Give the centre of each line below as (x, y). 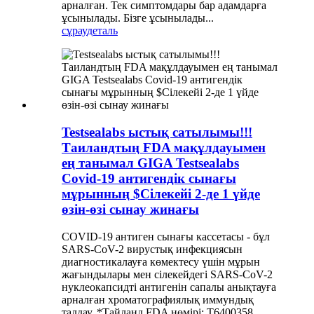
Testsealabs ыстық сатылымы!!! (157, 132)
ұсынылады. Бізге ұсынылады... (138, 18)
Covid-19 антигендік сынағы (149, 179)
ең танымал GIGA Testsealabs (150, 163)
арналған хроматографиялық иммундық (158, 299)
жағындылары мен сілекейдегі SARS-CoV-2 (167, 274)
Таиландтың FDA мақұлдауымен (164, 148)
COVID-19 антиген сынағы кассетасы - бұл (166, 236)
